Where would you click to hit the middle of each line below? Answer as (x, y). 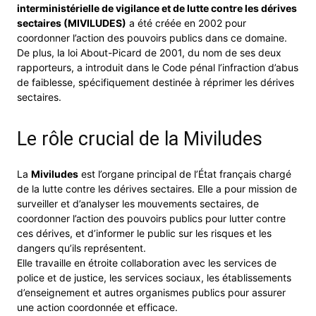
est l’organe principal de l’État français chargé (185, 174)
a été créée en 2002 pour (186, 23)
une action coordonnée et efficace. (97, 307)
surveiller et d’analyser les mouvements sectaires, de (138, 203)
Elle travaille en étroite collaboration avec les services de (147, 262)
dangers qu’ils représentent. (81, 248)
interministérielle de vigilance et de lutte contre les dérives (157, 8)
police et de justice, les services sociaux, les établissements (154, 277)
